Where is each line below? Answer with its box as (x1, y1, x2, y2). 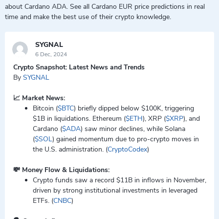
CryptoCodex (108, 145, 147, 154)
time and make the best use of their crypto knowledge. (5, 12, 171, 22)
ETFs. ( (33, 196, 53, 205)
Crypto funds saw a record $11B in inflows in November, (33, 175, 206, 185)
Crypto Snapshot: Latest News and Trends (13, 63, 149, 72)
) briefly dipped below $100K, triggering (74, 104, 194, 113)
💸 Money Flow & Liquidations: (13, 165, 113, 175)
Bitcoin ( (33, 104, 58, 113)
